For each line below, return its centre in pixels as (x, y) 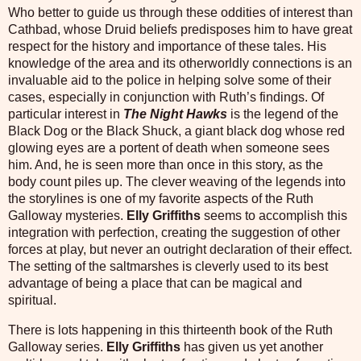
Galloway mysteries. (67, 216)
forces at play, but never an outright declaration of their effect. (180, 249)
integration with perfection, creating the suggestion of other (174, 232)
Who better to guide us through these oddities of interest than (180, 12)
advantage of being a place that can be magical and (155, 283)
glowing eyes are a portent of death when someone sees (169, 148)
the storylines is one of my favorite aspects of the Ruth (161, 199)
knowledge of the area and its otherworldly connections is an (180, 63)
